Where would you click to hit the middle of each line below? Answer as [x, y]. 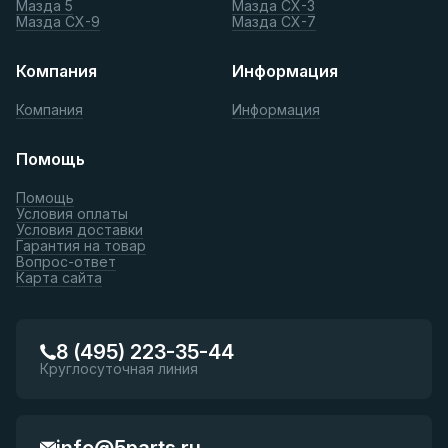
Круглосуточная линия [119, 368]
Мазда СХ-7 [274, 21]
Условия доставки [79, 229]
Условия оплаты [72, 213]
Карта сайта [59, 277]
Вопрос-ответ [66, 261]
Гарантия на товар [81, 245]
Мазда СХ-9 [58, 21]
